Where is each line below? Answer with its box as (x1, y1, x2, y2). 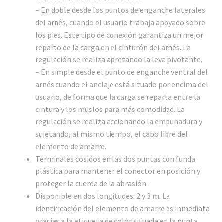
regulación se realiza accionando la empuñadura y (35, 116, 202, 126)
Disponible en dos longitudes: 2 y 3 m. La (35, 190, 170, 201)
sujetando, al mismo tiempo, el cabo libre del (35, 128, 188, 139)
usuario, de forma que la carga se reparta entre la (35, 91, 200, 102)
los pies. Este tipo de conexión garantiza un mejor (35, 29, 203, 40)
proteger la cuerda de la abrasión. (35, 178, 148, 188)
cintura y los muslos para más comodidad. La (35, 104, 185, 114)
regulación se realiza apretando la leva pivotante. (35, 54, 202, 64)
